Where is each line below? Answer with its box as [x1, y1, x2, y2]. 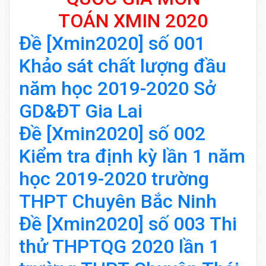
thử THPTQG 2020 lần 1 [19, 235, 220, 258]
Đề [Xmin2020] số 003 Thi [19, 213, 237, 236]
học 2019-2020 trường [19, 167, 209, 191]
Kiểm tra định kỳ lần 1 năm [19, 145, 245, 168]
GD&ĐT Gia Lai [19, 100, 142, 123]
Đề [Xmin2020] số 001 [19, 32, 205, 55]
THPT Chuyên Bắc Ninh [19, 190, 217, 213]
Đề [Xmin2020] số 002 [19, 122, 205, 145]
